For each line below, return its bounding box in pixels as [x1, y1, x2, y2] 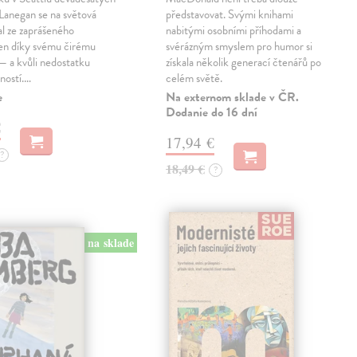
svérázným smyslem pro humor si [166, 37, 313, 56]
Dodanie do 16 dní [166, 103, 258, 123]
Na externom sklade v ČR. [166, 88, 300, 108]
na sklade [87, 233, 134, 251]
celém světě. [166, 69, 223, 88]
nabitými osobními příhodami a [166, 22, 302, 40]
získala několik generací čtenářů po [166, 53, 322, 72]
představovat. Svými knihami [166, 6, 294, 24]
